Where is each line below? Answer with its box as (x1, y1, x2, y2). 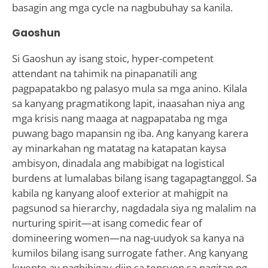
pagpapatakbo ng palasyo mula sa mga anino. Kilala (11, 81, 247, 95)
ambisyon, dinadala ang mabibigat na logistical (11, 156, 224, 170)
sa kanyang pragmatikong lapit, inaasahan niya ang (11, 96, 245, 110)
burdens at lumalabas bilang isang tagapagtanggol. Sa (11, 170, 257, 185)
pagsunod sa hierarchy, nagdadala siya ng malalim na (11, 200, 256, 215)
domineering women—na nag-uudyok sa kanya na (11, 230, 244, 245)
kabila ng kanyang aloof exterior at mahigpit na (11, 185, 228, 200)
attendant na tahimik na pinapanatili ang (11, 66, 197, 80)
